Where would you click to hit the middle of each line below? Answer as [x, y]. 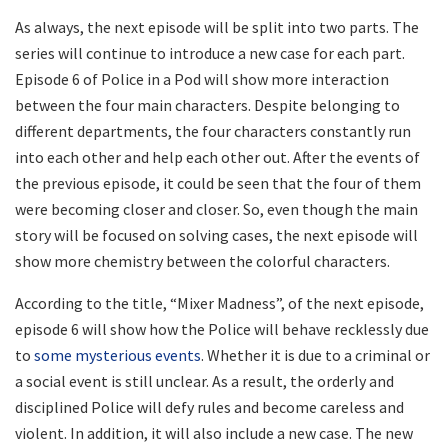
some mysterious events [117, 355]
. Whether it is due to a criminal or [315, 355]
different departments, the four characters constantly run [213, 131]
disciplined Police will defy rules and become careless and [209, 407]
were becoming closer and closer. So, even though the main [216, 209]
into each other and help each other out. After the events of [217, 157]
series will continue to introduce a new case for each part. [210, 53]
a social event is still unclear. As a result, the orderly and [204, 381]
